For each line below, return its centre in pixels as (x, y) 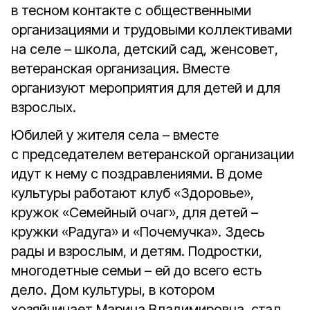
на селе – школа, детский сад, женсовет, (145, 49)
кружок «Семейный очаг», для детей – (135, 212)
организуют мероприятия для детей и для (146, 88)
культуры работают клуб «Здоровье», (133, 193)
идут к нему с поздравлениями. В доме (137, 174)
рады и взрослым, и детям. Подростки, (137, 251)
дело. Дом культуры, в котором (113, 290)
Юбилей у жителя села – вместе (115, 135)
